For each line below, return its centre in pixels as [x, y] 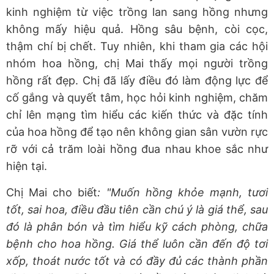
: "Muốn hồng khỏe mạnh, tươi [183, 192]
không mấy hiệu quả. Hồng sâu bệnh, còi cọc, [137, 29]
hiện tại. [27, 166]
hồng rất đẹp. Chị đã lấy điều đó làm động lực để [137, 80]
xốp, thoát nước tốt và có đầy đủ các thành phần [137, 261]
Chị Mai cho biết [52, 192]
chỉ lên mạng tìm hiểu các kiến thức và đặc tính [137, 114]
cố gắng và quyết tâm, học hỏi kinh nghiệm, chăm [137, 97]
